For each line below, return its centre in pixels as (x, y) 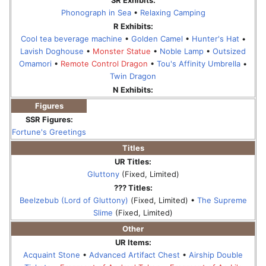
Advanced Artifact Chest (134, 254)
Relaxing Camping (172, 12)
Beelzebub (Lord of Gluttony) (74, 200)
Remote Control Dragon (104, 63)
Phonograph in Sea (96, 12)
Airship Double (216, 254)
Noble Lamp (182, 51)
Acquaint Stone (52, 254)
